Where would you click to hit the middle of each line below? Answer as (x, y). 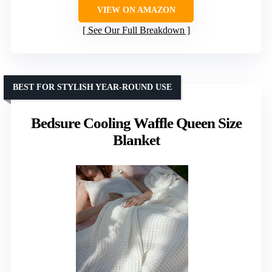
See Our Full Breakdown (136, 30)
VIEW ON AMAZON (136, 10)
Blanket (136, 140)
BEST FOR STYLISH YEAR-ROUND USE (92, 87)
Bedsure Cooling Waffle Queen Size (136, 123)
